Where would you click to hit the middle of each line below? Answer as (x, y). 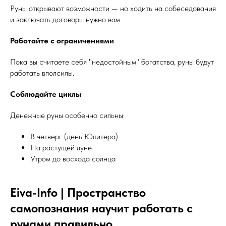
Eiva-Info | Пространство (78, 192)
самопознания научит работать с (101, 208)
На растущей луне (61, 148)
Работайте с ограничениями (62, 41)
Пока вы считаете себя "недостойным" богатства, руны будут (112, 62)
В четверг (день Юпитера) (74, 136)
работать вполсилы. (42, 73)
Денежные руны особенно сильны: (67, 115)
